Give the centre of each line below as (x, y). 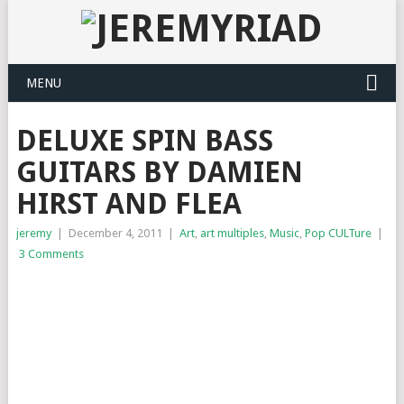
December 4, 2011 (115, 233)
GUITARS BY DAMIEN (159, 172)
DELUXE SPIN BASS (144, 141)
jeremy (33, 233)
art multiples (232, 233)
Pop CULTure (338, 233)
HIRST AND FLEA (129, 204)
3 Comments (51, 254)
